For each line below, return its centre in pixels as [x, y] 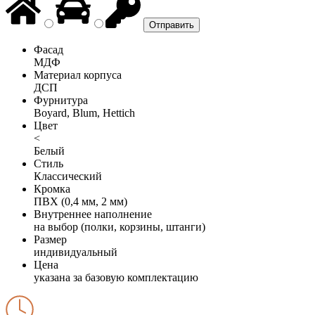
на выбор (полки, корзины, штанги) [120, 226]
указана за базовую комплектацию [116, 277]
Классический [68, 176]
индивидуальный [76, 252]
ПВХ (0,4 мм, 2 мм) [81, 201]
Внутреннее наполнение [93, 214]
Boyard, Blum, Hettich [84, 112]
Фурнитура [61, 100]
